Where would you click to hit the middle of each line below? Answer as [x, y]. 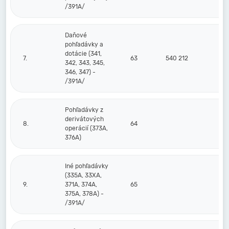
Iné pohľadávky [87, 166]
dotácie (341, [83, 54]
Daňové [76, 35]
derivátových [84, 119]
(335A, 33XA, [83, 175]
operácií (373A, [86, 128]
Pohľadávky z [84, 110]
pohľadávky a [84, 44]
